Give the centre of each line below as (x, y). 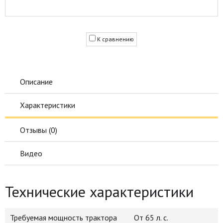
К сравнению (115, 39)
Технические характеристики (99, 191)
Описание (36, 82)
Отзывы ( (35, 130)
